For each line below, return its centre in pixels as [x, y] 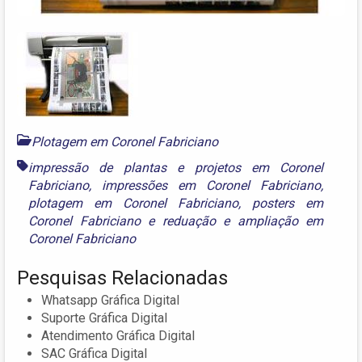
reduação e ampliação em [243, 221]
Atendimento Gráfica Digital [118, 336]
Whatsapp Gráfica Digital [110, 301]
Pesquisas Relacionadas [122, 278]
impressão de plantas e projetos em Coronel [176, 168]
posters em [288, 204]
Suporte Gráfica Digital [104, 318]
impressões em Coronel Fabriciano [212, 186]
